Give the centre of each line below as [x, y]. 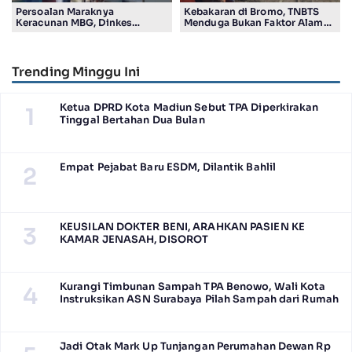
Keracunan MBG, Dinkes [74, 22]
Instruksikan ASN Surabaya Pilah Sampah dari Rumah [199, 300]
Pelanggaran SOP [58, 44]
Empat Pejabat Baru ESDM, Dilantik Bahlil [168, 168]
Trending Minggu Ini [76, 72]
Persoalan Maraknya [65, 11]
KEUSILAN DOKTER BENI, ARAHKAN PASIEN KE [182, 227]
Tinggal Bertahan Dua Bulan [132, 121]
